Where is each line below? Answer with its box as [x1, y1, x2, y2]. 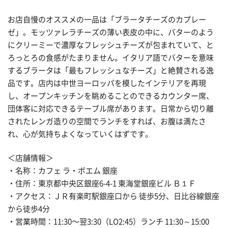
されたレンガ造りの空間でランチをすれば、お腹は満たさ [8, 117, 206, 125]
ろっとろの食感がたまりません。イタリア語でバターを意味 [8, 53, 214, 62]
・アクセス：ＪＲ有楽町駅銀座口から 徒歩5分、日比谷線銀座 [8, 192, 219, 201]
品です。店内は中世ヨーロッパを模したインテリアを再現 [8, 79, 206, 87]
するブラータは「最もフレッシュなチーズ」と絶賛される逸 [8, 66, 214, 74]
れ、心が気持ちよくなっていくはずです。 [8, 130, 153, 138]
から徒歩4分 [8, 205, 50, 213]
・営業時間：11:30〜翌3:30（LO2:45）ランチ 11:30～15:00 [8, 218, 209, 226]
